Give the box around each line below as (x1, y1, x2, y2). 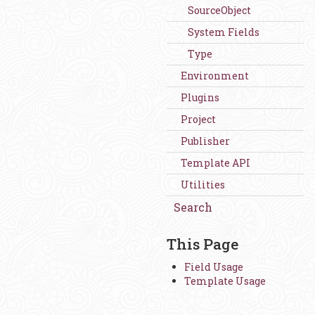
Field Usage (184, 260, 243, 274)
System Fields (188, 25, 259, 39)
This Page (167, 234, 238, 254)
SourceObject (188, 4, 251, 17)
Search (174, 200, 212, 214)
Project (181, 112, 216, 126)
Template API (181, 156, 250, 169)
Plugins (181, 91, 219, 104)
